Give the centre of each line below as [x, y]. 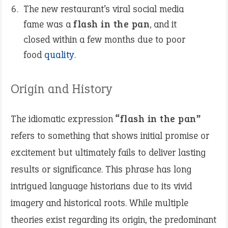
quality [59, 55]
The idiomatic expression [63, 119]
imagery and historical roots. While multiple [99, 203]
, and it [163, 24]
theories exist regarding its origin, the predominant [113, 220]
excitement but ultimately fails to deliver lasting [108, 152]
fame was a [48, 24]
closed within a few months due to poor [104, 39]
